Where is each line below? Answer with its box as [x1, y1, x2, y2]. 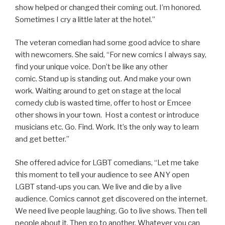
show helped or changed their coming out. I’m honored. [15, 3, 201, 12]
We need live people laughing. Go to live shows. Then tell [15, 206, 207, 215]
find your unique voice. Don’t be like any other [15, 62, 168, 72]
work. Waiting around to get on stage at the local [15, 86, 181, 96]
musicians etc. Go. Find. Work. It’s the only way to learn [15, 123, 199, 132]
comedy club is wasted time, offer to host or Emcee [15, 98, 191, 108]
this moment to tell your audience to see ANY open [15, 170, 189, 179]
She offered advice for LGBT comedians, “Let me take [15, 158, 199, 167]
